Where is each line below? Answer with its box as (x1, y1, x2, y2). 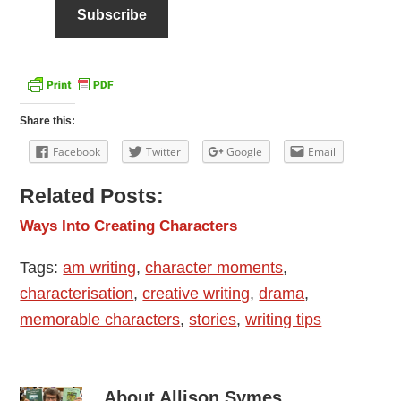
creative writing (142, 285, 251, 303)
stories (189, 311, 237, 329)
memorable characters (20, 311, 181, 329)
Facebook (53, 144, 101, 160)
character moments (145, 259, 284, 277)
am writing (63, 259, 137, 277)
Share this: (20, 115, 76, 128)
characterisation (20, 285, 134, 303)
